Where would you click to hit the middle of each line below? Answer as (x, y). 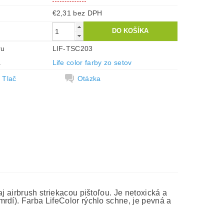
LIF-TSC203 (72, 49)
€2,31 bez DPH (88, 13)
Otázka (89, 79)
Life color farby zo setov (92, 63)
